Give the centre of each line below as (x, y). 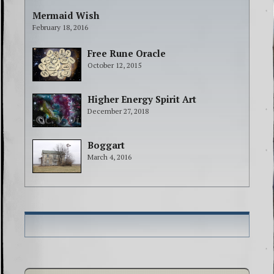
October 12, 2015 (114, 65)
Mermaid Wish (66, 16)
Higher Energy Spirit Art (142, 99)
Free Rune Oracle (127, 54)
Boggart (106, 145)
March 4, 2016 (109, 157)
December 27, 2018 (118, 111)
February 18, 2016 (60, 28)
